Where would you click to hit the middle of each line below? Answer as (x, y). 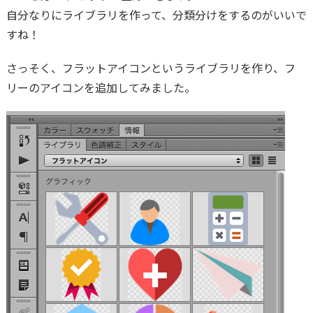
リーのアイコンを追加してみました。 (101, 88)
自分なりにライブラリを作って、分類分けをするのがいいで (156, 15)
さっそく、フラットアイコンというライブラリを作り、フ (151, 68)
